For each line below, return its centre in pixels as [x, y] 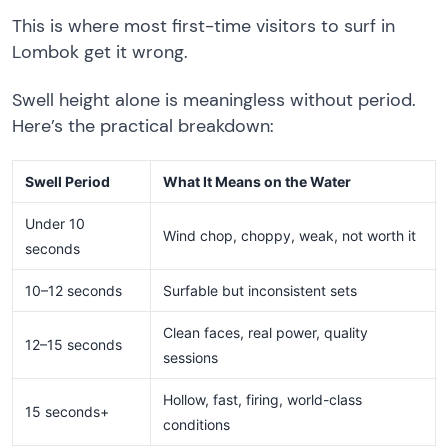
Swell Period [67, 182]
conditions [196, 425]
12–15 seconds [73, 345]
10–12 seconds [73, 291]
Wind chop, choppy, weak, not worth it [289, 236]
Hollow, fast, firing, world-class [262, 400]
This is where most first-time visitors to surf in [203, 26]
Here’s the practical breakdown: [143, 125]
